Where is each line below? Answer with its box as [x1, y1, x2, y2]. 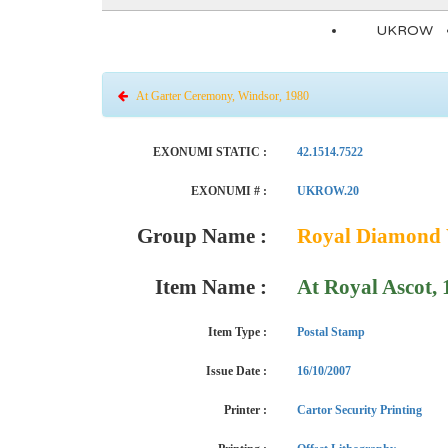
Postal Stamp [297, 325, 365, 339]
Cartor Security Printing [297, 403, 422, 417]
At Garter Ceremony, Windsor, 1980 [128, 89, 309, 103]
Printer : [224, 403, 267, 417]
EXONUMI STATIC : [153, 145, 267, 159]
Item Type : [208, 325, 267, 339]
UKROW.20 [297, 184, 359, 198]
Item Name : [155, 275, 267, 299]
